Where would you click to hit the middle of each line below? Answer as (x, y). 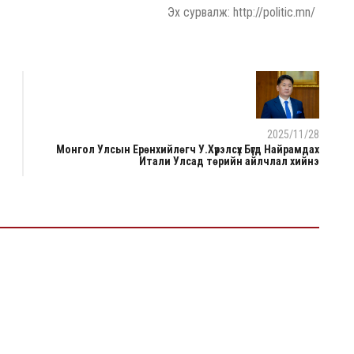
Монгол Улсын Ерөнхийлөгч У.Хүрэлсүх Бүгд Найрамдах (188, 149)
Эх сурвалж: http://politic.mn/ (241, 12)
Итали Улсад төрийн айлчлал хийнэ (229, 161)
